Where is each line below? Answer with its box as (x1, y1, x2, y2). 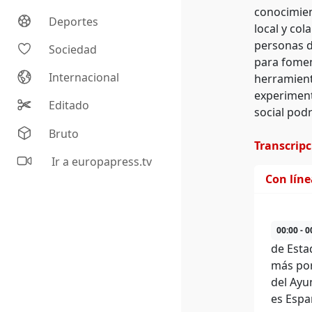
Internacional (49, 70, 120, 86)
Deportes (49, 14, 99, 30)
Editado (49, 97, 90, 114)
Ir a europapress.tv (49, 154, 153, 170)
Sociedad (49, 42, 97, 58)
